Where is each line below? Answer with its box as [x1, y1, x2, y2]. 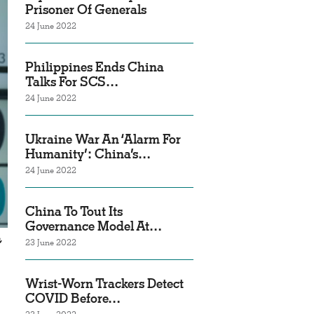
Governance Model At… [25, 218, 162, 234]
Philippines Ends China [25, 59, 164, 75]
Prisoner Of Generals [25, 1, 146, 18]
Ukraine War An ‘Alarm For [25, 131, 181, 147]
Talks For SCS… [25, 74, 118, 90]
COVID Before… [25, 290, 121, 306]
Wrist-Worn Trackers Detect [25, 275, 184, 292]
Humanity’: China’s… [25, 146, 151, 162]
